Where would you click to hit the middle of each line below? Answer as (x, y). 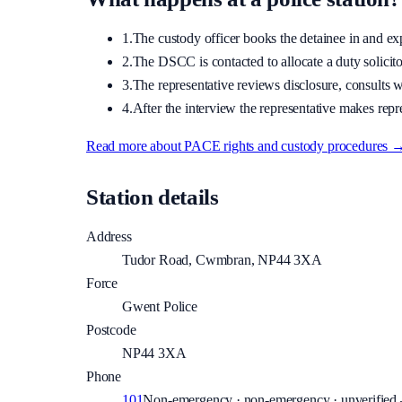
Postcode (111, 330)
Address (109, 237)
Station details (153, 197)
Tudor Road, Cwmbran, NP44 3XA (222, 260)
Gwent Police (160, 307)
